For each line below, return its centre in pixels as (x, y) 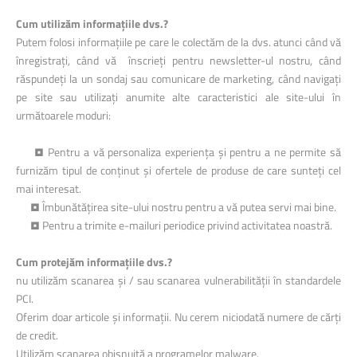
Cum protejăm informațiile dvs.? (94, 262)
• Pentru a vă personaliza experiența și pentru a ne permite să (178, 152)
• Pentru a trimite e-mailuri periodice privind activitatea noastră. (174, 225)
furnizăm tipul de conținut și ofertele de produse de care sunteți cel (178, 170)
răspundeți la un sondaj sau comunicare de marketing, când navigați (178, 78)
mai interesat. (49, 188)
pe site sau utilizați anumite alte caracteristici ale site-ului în (178, 97)
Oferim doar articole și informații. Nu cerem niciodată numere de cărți (178, 317)
